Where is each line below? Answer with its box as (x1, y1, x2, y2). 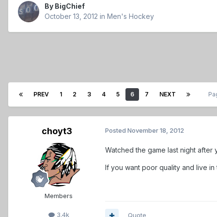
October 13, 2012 (45, 12, 98, 21)
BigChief (55, 2, 85, 11)
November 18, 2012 (127, 126, 184, 135)
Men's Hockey (107, 12, 154, 21)
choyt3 (41, 126, 72, 137)
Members (45, 192, 73, 200)
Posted (105, 126, 127, 135)
